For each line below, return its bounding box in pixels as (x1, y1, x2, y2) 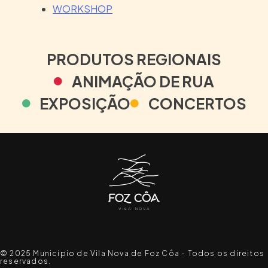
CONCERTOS (148, 93, 246, 113)
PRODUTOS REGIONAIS (47, 49, 221, 69)
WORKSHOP (53, 2, 112, 15)
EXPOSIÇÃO (39, 93, 130, 113)
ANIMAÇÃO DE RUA (71, 71, 214, 91)
